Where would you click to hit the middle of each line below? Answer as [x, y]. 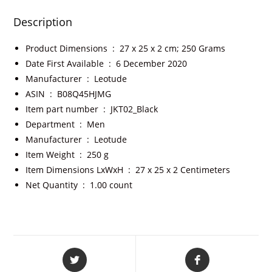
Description [43, 22]
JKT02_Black [134, 109]
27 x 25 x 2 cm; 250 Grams [173, 49]
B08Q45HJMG [84, 94]
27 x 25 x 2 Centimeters [183, 170]
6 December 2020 [152, 64]
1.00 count [111, 185]
